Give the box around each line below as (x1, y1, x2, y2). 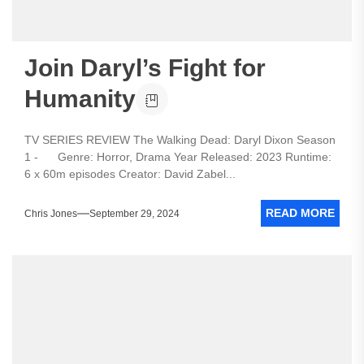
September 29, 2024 (89, 207, 180, 219)
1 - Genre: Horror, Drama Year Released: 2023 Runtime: (24, 150, 331, 163)
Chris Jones (24, 207, 77, 219)
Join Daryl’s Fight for (24, 54, 266, 81)
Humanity (24, 85, 136, 112)
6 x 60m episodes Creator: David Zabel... (24, 167, 236, 180)
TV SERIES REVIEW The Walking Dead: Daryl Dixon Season (24, 133, 336, 146)
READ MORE (266, 206, 335, 219)
